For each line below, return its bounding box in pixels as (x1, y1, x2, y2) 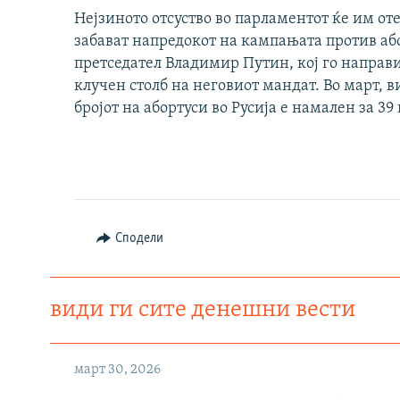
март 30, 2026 (74, 362, 161, 378)
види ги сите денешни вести (50, 298, 355, 323)
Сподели (114, 231, 163, 246)
